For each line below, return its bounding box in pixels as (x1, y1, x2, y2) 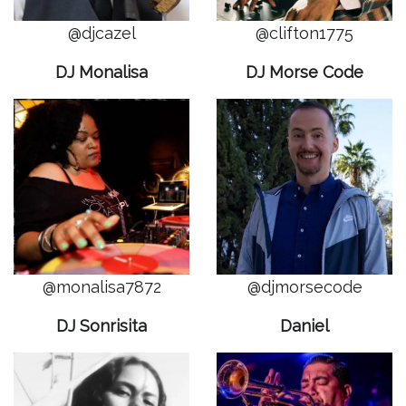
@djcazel (67, 24, 136, 43)
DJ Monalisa (55, 63, 148, 82)
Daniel (280, 316, 329, 335)
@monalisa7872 (42, 277, 161, 296)
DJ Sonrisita (56, 316, 147, 335)
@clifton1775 (256, 24, 353, 43)
